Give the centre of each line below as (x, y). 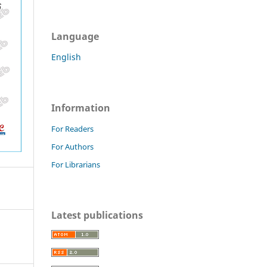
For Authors (72, 146)
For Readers (72, 128)
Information (81, 108)
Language (75, 36)
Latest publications (97, 215)
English (66, 57)
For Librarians (76, 164)
